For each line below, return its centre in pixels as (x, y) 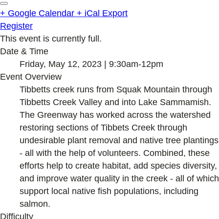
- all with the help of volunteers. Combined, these (115, 153)
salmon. (35, 204)
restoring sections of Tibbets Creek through (103, 127)
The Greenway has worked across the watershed (115, 115)
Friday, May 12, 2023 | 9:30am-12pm (91, 64)
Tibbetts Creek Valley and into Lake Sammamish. (115, 102)
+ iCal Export (102, 13)
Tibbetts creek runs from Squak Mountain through (116, 89)
